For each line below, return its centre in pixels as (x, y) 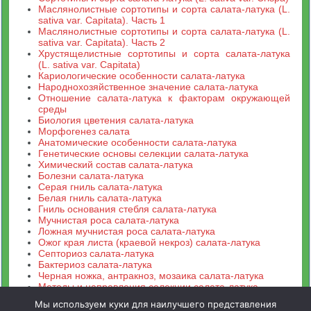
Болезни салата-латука (91, 176)
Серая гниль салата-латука (101, 187)
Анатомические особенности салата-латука (138, 142)
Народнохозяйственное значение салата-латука (149, 87)
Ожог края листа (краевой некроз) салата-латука (150, 242)
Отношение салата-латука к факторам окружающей (164, 98)
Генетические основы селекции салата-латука (144, 153)
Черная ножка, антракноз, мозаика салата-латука (151, 276)
